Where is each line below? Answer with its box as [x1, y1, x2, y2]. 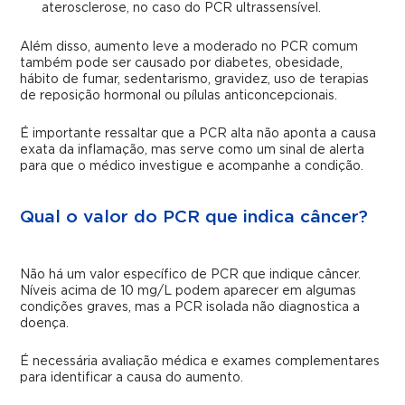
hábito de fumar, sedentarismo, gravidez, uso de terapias [20, 73, 370, 87]
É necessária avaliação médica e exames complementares [20, 355, 381, 369]
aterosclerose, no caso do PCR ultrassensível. [42, 2, 322, 15]
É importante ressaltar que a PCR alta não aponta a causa [20, 127, 377, 141]
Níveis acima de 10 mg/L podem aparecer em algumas [20, 285, 357, 298]
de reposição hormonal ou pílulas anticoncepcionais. [20, 89, 338, 103]
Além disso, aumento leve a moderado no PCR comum [20, 41, 359, 54]
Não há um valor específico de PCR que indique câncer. [20, 268, 362, 282]
